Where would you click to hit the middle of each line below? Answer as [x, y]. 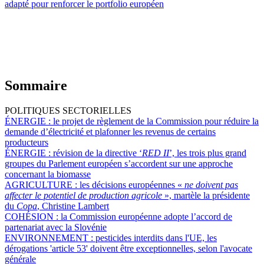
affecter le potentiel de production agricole [85, 195]
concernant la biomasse [48, 174]
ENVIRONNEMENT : [50, 237]
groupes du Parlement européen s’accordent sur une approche [119, 163]
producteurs [27, 142]
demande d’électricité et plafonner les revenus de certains [110, 131]
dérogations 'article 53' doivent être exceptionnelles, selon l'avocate [128, 248]
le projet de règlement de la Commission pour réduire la [156, 121]
